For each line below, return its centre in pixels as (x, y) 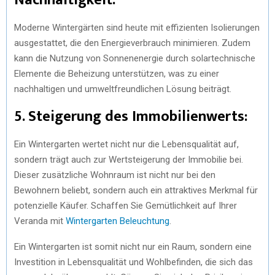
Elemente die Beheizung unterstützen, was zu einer (117, 73)
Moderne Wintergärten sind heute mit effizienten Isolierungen (137, 27)
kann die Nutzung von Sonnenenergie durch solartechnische (135, 58)
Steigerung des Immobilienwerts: (138, 116)
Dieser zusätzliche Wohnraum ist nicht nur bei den (115, 175)
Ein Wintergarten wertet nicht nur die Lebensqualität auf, (126, 144)
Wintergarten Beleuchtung (118, 221)
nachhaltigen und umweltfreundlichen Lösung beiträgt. (123, 89)
